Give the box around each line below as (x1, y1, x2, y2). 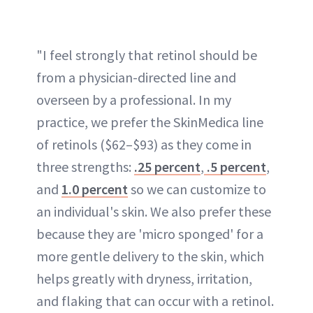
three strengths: (36, 157, 134, 175)
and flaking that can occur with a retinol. (36, 291, 274, 310)
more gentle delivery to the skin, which (36, 247, 264, 265)
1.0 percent (61, 180, 128, 198)
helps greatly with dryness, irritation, (36, 269, 252, 287)
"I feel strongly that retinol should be (36, 45, 257, 64)
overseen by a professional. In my (36, 90, 231, 108)
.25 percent (134, 157, 201, 175)
